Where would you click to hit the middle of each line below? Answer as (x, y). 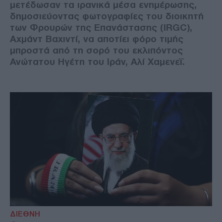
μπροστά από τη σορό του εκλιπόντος (96, 51)
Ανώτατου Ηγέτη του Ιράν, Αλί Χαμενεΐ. (97, 62)
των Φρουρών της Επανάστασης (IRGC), (101, 28)
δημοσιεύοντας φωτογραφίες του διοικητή (107, 16)
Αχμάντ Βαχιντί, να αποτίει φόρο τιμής (97, 39)
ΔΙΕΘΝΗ (25, 214)
